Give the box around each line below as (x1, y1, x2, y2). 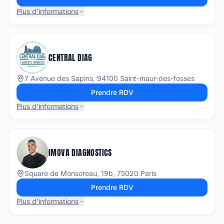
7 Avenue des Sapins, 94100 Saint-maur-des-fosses (24, 74, 194, 82)
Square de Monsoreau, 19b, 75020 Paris (24, 169, 156, 177)
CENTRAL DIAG (48, 51, 92, 63)
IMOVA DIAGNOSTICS (48, 146, 112, 158)
